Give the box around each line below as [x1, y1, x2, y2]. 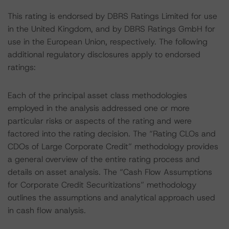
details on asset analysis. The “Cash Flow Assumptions [8, 167, 212, 177]
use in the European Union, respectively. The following [8, 36, 208, 47]
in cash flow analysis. [8, 205, 86, 216]
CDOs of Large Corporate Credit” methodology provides [8, 141, 218, 152]
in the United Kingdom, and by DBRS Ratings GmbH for [8, 24, 215, 34]
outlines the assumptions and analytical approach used [8, 192, 215, 203]
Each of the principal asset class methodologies [8, 90, 187, 101]
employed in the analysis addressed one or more [8, 103, 190, 113]
